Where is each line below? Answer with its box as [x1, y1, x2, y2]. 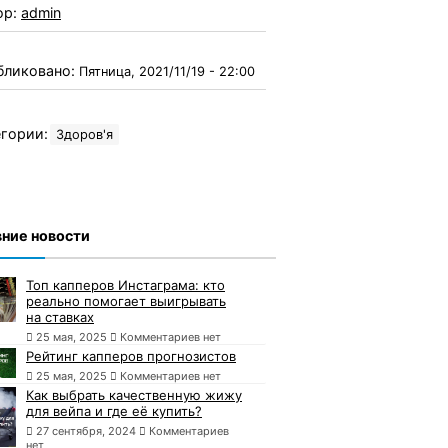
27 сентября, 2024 [36, 423, 136, 438]
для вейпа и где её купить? [26, 402, 202, 419]
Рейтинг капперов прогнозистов [26, 347, 236, 364]
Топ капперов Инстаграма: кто [26, 276, 225, 293]
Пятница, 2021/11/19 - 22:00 [79, 63, 255, 79]
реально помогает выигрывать [26, 292, 226, 309]
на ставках [26, 308, 94, 325]
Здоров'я [56, 126, 113, 142]
